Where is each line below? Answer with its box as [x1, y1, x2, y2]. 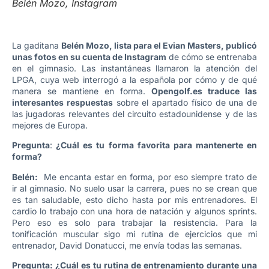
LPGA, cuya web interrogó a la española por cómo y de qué [12, 74, 257, 85]
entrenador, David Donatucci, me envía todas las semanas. [12, 240, 242, 250]
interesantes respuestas [12, 97, 113, 107]
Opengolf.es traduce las [151, 86, 257, 96]
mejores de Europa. [12, 120, 88, 130]
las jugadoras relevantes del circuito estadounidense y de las [12, 109, 257, 119]
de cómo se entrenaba [166, 52, 257, 62]
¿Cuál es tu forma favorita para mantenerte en [52, 140, 257, 151]
